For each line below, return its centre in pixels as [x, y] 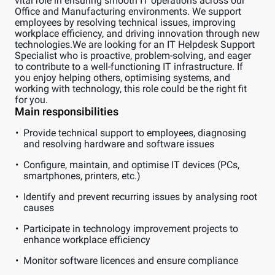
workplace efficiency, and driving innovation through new [137, 33]
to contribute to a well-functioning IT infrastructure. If [129, 67]
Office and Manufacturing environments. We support [128, 11]
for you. [31, 100]
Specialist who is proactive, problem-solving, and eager [133, 56]
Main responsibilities [67, 111]
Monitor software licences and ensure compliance [131, 261]
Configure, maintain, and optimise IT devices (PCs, [131, 165]
